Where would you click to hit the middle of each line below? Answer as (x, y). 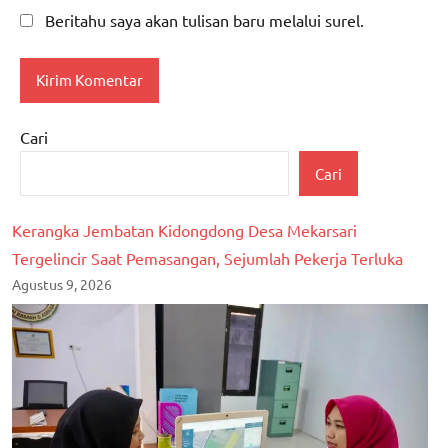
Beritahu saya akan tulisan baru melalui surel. (204, 19)
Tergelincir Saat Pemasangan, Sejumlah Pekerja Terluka (207, 258)
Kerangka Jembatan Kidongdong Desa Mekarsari (184, 230)
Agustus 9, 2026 (62, 284)
